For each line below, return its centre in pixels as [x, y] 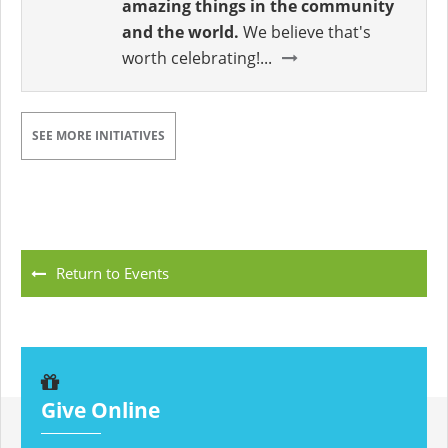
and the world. [182, 32]
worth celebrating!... [197, 58]
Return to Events [112, 273]
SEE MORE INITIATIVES [98, 136]
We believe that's [307, 32]
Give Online [100, 410]
